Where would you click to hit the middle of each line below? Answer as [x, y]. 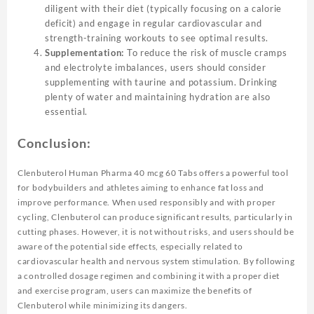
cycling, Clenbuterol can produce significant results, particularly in [155, 217]
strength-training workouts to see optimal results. [157, 38]
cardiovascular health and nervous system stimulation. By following [156, 261]
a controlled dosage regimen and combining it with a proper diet [149, 275]
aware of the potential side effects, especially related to [130, 246]
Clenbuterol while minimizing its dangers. [103, 305]
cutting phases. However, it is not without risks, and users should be [156, 231]
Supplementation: [85, 53]
